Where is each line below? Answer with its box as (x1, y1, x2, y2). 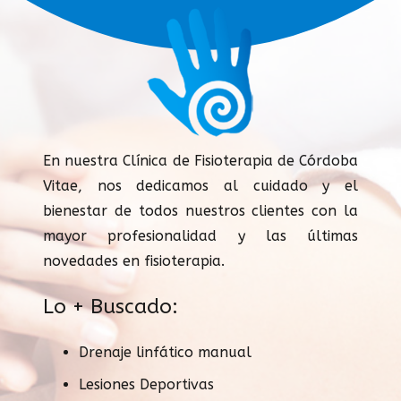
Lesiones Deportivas (79, 375, 214, 393)
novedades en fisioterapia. (43, 252, 225, 269)
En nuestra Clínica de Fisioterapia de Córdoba (43, 151, 358, 169)
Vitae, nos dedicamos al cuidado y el (43, 176, 358, 194)
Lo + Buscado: (43, 294, 178, 319)
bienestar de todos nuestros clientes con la (43, 201, 358, 219)
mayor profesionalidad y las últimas (43, 226, 358, 244)
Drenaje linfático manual (79, 343, 252, 361)
